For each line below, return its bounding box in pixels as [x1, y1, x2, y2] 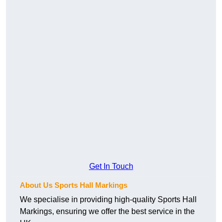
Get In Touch [89, 162, 133, 171]
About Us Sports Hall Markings [20, 181, 127, 190]
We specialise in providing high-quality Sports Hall [20, 195, 197, 204]
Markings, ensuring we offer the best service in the [20, 207, 195, 216]
